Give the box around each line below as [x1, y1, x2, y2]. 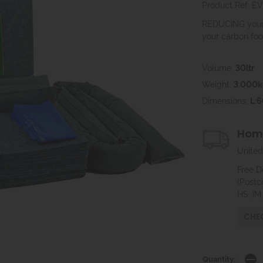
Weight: [202, 78, 234, 90]
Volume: [202, 62, 235, 73]
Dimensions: [202, 95, 250, 106]
